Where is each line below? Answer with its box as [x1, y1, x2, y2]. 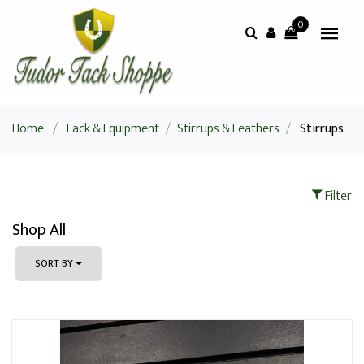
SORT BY [35, 254, 73, 272]
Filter [323, 185, 352, 207]
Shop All [12, 216, 66, 244]
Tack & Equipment [64, 118, 159, 140]
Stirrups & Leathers [177, 118, 279, 140]
